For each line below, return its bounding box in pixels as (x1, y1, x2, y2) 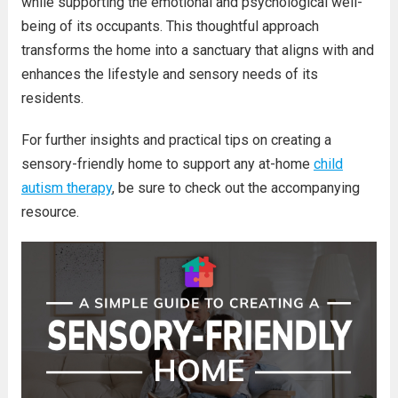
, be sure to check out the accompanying (111, 179, 360, 196)
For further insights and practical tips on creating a (20, 131, 331, 148)
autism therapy (20, 179, 112, 196)
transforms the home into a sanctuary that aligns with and (20, 42, 374, 59)
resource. (20, 203, 79, 220)
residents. (20, 90, 84, 107)
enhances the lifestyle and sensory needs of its (20, 66, 318, 83)
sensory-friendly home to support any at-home (20, 155, 314, 172)
